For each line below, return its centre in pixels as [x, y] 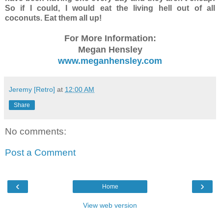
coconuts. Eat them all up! [53, 18]
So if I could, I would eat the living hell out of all [110, 8]
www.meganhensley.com [110, 61]
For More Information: [110, 38]
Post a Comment [40, 153]
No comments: [36, 131]
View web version [110, 205]
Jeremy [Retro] [32, 89]
